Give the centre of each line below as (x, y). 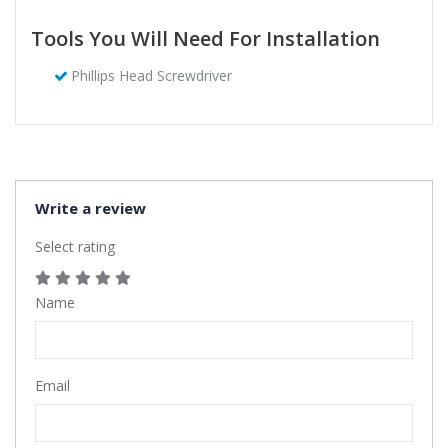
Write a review (90, 208)
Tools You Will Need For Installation (205, 38)
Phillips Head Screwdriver (151, 75)
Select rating (75, 246)
